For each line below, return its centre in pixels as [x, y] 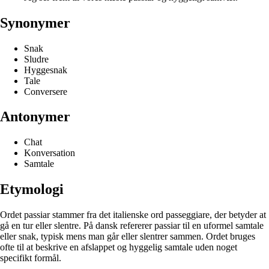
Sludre [36, 59]
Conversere [46, 91]
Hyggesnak [46, 70]
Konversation [50, 153]
